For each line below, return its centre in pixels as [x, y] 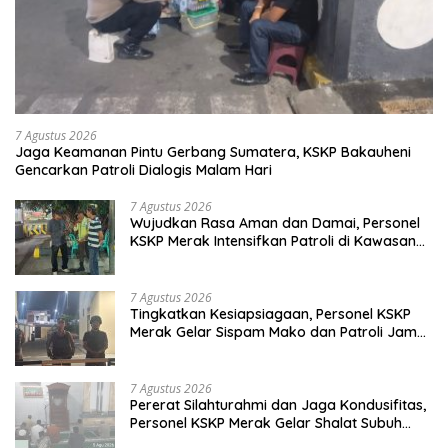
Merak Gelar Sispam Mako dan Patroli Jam [273, 332]
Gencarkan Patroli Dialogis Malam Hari [143, 170]
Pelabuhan [165, 259]
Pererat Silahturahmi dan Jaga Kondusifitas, [278, 405]
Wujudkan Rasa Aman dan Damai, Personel [275, 223]
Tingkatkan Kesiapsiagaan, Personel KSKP [270, 314]
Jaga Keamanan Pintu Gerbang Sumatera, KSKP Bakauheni [213, 152]
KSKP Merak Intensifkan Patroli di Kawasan [273, 241]
